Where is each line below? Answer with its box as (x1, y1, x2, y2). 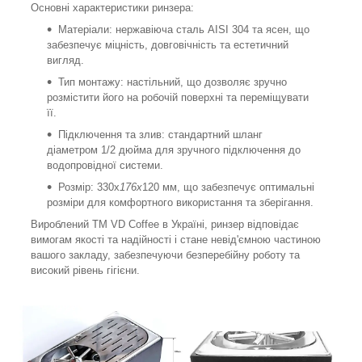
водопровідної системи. (47, 158, 163, 171)
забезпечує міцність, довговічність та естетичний (47, 38, 288, 51)
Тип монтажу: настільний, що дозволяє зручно (58, 75, 287, 88)
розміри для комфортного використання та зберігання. (47, 196, 314, 208)
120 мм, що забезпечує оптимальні (142, 180, 314, 193)
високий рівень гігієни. (31, 263, 140, 276)
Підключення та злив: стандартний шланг (58, 128, 263, 141)
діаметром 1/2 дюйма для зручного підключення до (47, 143, 301, 156)
